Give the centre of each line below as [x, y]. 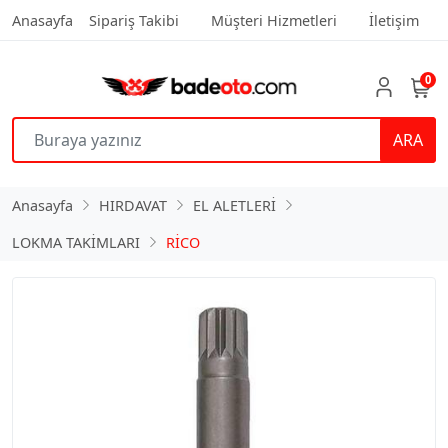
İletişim [394, 20]
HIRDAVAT [133, 205]
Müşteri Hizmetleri [274, 20]
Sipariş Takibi [134, 20]
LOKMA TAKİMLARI [76, 242]
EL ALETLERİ [234, 205]
